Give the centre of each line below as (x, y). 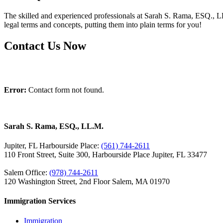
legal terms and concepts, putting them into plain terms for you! (103, 24)
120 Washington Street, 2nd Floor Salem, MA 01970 (87, 182)
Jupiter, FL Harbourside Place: (53, 146)
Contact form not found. (65, 90)
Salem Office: (27, 173)
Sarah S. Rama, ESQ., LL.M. (54, 126)
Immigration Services (40, 201)
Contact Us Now (45, 46)
